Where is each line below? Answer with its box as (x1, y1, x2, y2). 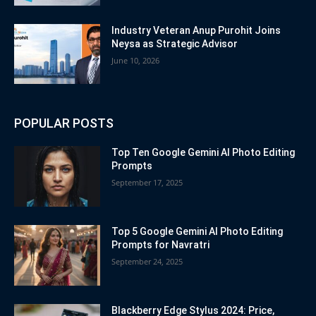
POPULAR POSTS (14, 116, 114, 131)
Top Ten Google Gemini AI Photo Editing (111, 147, 296, 159)
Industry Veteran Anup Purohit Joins (111, 24, 281, 36)
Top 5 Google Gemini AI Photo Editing (111, 226, 284, 238)
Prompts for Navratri (111, 239, 210, 251)
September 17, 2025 (111, 177, 183, 188)
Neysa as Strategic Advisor (111, 37, 238, 49)
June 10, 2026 (111, 54, 160, 66)
